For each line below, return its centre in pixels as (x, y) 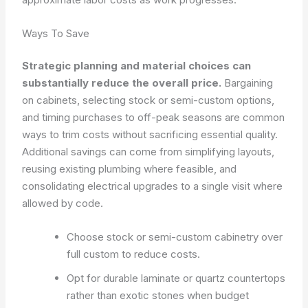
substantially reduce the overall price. (122, 83)
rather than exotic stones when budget (158, 295)
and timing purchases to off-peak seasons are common (154, 117)
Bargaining (247, 83)
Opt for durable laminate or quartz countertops (176, 278)
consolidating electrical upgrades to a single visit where (153, 186)
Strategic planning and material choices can (137, 66)
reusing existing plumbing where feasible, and (130, 169)
